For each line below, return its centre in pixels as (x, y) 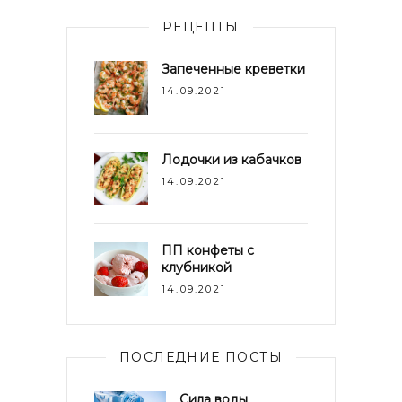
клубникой (197, 267)
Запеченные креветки (233, 69)
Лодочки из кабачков (232, 160)
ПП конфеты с (208, 250)
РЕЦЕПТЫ (201, 27)
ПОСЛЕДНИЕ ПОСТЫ (201, 357)
